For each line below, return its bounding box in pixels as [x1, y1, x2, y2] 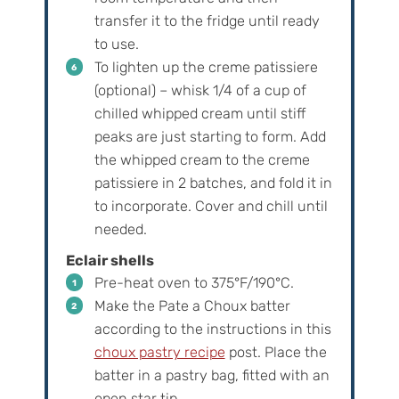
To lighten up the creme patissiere [94, 59, 318, 77]
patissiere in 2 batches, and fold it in [94, 175, 332, 192]
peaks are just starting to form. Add [94, 128, 326, 146]
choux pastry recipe [94, 344, 225, 362]
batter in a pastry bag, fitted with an [94, 367, 330, 385]
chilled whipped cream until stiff [94, 105, 305, 123]
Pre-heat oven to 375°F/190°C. [94, 274, 294, 292]
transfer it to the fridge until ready [94, 12, 320, 30]
